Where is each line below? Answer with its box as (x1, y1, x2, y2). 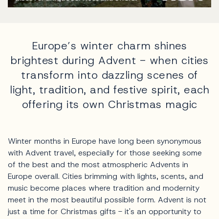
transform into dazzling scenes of (21, 67, 198, 82)
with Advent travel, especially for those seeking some (8, 147, 202, 158)
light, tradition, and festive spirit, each (10, 82, 209, 97)
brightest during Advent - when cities (10, 53, 209, 67)
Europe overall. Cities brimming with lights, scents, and (8, 171, 203, 181)
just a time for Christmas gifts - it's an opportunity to (8, 206, 201, 217)
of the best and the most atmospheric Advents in (8, 159, 188, 170)
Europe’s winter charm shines (32, 38, 187, 53)
